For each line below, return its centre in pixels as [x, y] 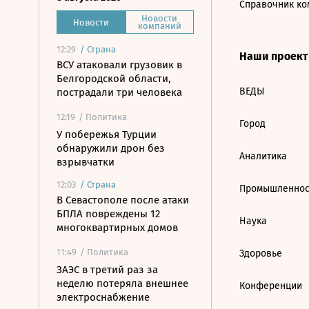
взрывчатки [86, 162]
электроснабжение [103, 297]
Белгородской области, [114, 79]
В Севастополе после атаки [123, 200]
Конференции [271, 286]
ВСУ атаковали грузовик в [119, 65]
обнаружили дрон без [111, 148]
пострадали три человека [119, 92]
